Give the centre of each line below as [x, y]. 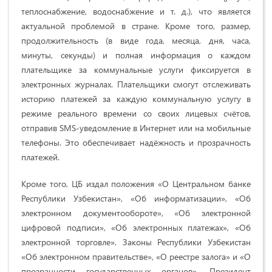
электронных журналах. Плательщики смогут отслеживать [136, 84]
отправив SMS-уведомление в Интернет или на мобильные [136, 128]
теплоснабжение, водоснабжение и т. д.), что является [136, 12]
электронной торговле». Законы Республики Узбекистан [136, 242]
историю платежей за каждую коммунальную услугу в [136, 99]
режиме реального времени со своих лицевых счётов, [136, 114]
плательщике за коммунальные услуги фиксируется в [136, 70]
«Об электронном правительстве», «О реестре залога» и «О [136, 257]
